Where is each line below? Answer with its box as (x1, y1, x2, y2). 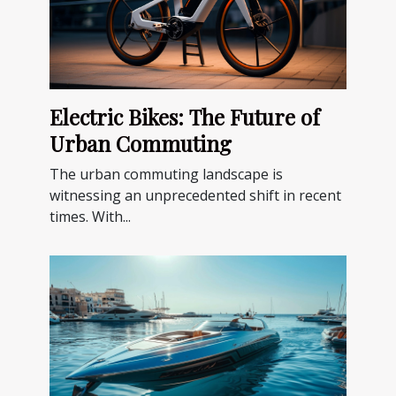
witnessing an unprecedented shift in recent (49, 185, 341, 205)
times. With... (49, 206, 131, 226)
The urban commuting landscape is (49, 164, 283, 184)
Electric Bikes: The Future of (49, 102, 320, 131)
